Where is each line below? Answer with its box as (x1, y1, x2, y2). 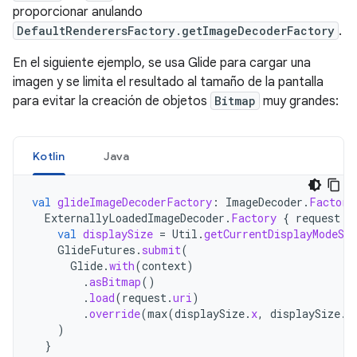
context (142, 258, 186, 273)
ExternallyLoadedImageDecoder (45, 210, 225, 226)
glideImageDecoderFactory (57, 194, 212, 210)
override (89, 306, 140, 321)
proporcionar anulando (13, 4, 143, 20)
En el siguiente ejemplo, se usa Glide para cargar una (13, 55, 311, 71)
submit (142, 242, 181, 257)
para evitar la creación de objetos (13, 93, 210, 109)
